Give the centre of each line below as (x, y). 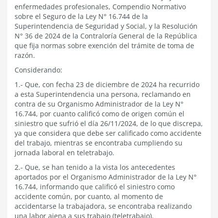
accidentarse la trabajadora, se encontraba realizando (103, 206)
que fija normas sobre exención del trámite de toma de (104, 45)
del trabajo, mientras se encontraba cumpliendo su (99, 143)
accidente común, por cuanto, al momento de (89, 196)
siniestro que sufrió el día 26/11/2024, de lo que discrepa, (109, 123)
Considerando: (38, 70)
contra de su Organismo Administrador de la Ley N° (99, 104)
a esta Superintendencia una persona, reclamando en (103, 94)
